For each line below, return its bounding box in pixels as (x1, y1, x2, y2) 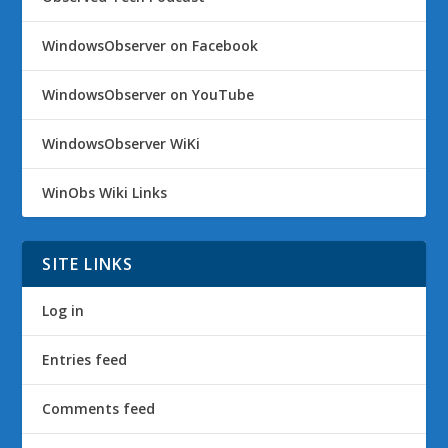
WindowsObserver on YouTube (42, 84, 255, 104)
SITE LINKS (42, 252, 134, 275)
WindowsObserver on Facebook (42, 35, 259, 55)
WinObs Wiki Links (42, 182, 168, 202)
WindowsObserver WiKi (42, 133, 201, 153)
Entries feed (42, 349, 128, 369)
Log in (42, 300, 85, 320)
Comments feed (42, 398, 156, 418)
